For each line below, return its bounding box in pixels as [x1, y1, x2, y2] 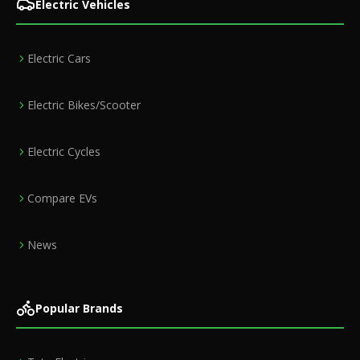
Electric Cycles [27, 144, 100, 160]
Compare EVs [27, 190, 97, 207]
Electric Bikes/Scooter [27, 97, 141, 113]
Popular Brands [35, 300, 123, 316]
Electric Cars [27, 51, 91, 67]
